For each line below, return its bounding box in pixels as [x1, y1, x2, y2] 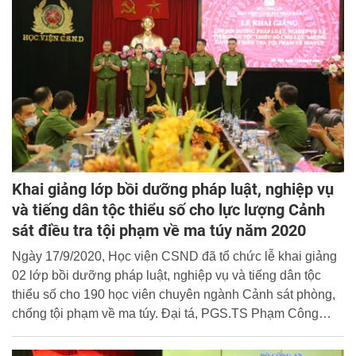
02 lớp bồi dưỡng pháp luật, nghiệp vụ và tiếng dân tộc [12, 268, 321, 282]
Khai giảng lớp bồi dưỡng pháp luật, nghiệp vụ [12, 179, 334, 199]
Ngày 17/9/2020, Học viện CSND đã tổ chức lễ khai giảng [12, 249, 337, 263]
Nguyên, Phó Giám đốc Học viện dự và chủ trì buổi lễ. [12, 325, 314, 339]
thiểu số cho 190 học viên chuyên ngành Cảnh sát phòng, [12, 287, 335, 301]
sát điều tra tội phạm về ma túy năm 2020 [12, 220, 306, 240]
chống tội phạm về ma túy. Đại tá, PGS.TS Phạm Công [12, 306, 319, 320]
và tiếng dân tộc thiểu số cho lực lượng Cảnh [12, 199, 325, 219]
